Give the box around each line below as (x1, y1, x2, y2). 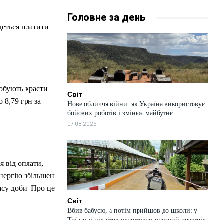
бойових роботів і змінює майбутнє (67, 109, 173, 117)
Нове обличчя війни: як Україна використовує (67, 100, 205, 108)
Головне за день (67, 11, 146, 24)
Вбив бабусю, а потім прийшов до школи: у (67, 207, 197, 215)
